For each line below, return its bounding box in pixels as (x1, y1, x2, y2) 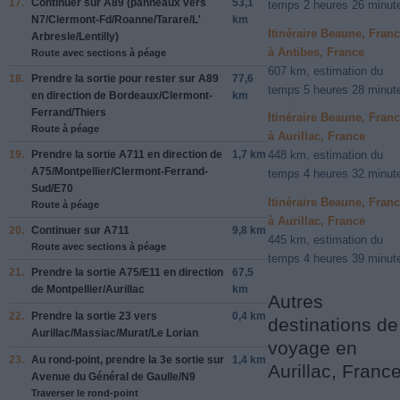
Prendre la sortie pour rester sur (31, 71, 198, 85)
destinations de (268, 314, 398, 336)
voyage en (268, 337, 357, 359)
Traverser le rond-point (31, 387, 138, 398)
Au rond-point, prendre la (31, 353, 160, 366)
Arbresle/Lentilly (31, 29, 115, 43)
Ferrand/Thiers (31, 105, 106, 119)
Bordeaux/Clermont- (109, 88, 212, 102)
